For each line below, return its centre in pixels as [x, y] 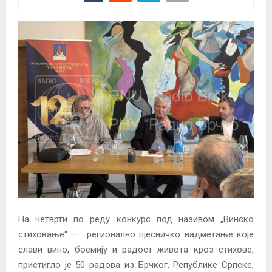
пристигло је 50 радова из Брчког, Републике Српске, [136, 264]
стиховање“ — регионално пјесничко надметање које [136, 234]
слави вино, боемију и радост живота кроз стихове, [136, 249]
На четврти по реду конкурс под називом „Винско [136, 219]
